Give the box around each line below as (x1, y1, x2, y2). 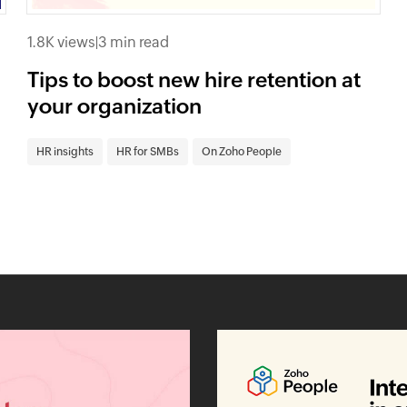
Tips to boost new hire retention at (27, 67, 362, 92)
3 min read (98, 33, 170, 51)
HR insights (36, 144, 94, 158)
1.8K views (27, 33, 96, 51)
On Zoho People (202, 144, 283, 158)
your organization (27, 94, 203, 118)
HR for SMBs (116, 144, 180, 158)
